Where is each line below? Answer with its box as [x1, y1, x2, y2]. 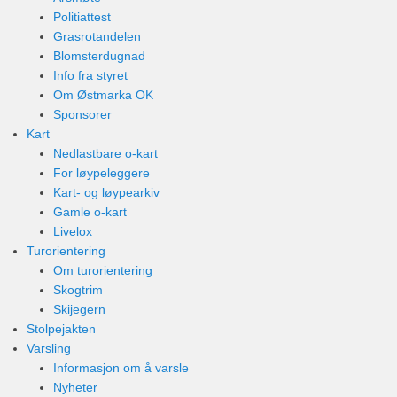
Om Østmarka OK [53, 88, 153, 102]
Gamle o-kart [53, 205, 127, 219]
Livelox [53, 224, 92, 238]
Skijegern [53, 302, 105, 316]
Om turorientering [53, 263, 152, 277]
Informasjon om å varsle [53, 361, 189, 375]
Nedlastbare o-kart [53, 146, 158, 160]
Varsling [27, 341, 71, 355]
